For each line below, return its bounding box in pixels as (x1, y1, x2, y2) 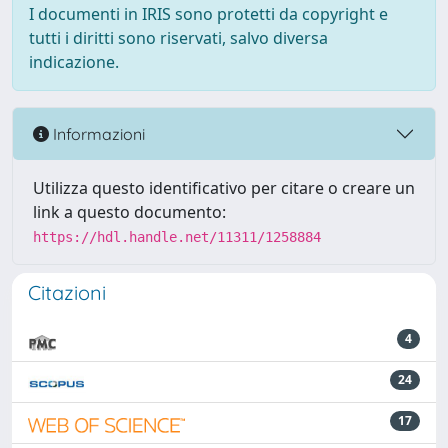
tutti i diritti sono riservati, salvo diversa (29, 27, 328, 49)
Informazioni (49, 123, 145, 144)
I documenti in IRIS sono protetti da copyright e (29, 3, 388, 25)
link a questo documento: (33, 201, 226, 223)
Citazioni (28, 280, 106, 305)
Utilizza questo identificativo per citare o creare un (33, 177, 415, 199)
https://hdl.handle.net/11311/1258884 (33, 229, 321, 245)
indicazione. (29, 51, 119, 73)
